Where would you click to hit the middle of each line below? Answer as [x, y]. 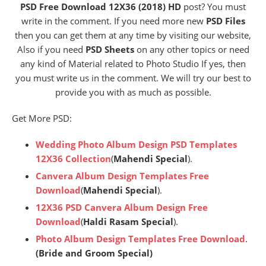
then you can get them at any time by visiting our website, [133, 35]
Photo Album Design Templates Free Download [140, 238]
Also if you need [51, 49]
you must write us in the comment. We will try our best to [133, 77]
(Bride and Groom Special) [94, 253]
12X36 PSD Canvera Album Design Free [122, 207]
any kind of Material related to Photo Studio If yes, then [133, 63]
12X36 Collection [73, 158]
